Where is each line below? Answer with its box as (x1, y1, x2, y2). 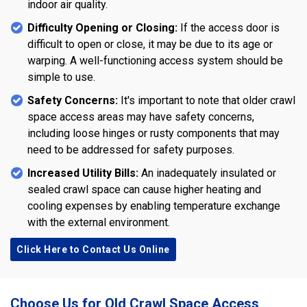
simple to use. (27, 70, 95, 84)
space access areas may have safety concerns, (27, 110, 254, 123)
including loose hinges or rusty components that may (27, 126, 280, 140)
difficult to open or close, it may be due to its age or (27, 37, 273, 51)
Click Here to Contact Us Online (16, 243, 170, 255)
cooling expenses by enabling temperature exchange (27, 199, 280, 212)
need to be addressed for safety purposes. (27, 143, 234, 156)
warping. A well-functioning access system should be (27, 53, 283, 67)
